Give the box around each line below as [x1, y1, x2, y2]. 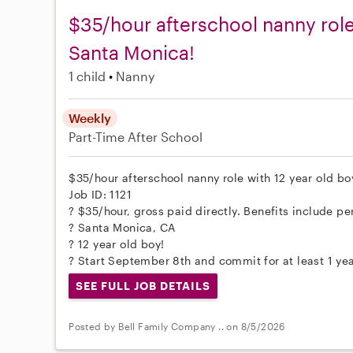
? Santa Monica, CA [69, 221, 176, 234]
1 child [69, 69, 106, 84]
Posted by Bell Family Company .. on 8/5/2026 [69, 321, 285, 333]
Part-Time [69, 129, 128, 144]
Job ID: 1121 [69, 188, 132, 201]
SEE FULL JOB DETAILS [76, 279, 210, 292]
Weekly [69, 110, 112, 125]
